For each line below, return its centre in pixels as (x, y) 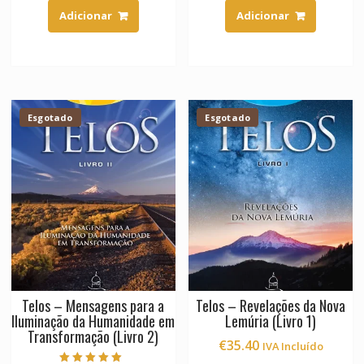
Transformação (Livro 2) (93, 337)
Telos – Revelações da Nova (271, 306)
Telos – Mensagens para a (93, 306)
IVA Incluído (292, 347)
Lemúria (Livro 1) (271, 321)
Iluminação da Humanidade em (93, 321)
